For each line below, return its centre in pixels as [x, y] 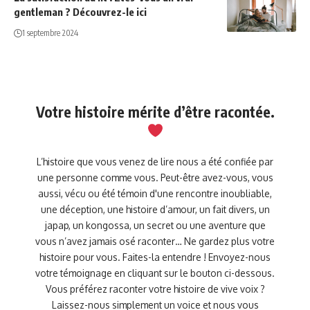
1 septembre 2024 [50, 33]
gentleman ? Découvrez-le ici [80, 11]
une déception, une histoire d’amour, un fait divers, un [155, 209]
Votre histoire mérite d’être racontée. [155, 111]
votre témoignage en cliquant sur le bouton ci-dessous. [155, 273]
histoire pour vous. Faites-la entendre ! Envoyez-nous [155, 257]
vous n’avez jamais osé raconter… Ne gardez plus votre [155, 241]
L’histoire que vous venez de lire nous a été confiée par [155, 161]
